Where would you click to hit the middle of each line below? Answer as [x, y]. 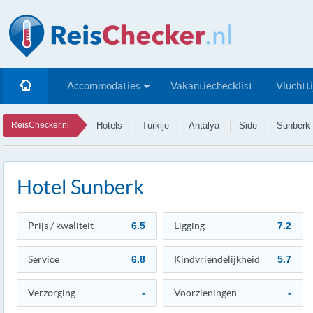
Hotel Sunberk [80, 187]
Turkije [155, 125]
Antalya [204, 125]
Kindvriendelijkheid [217, 259]
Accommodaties [104, 86]
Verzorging [52, 293]
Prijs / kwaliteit [61, 226]
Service [44, 259]
